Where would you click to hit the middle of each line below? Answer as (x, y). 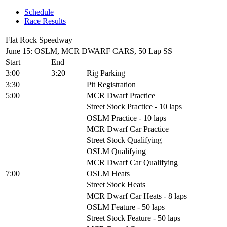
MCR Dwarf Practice (121, 95)
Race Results (45, 21)
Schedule (39, 12)
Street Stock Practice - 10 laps (134, 106)
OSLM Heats (108, 173)
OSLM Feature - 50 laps (126, 207)
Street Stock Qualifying (124, 140)
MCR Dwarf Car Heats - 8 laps (137, 196)
